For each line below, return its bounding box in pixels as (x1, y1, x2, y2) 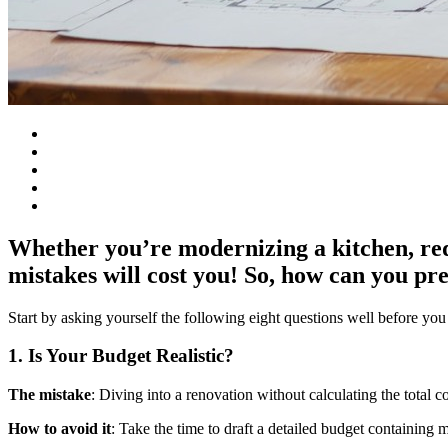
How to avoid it (8, 420, 111, 438)
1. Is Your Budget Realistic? (8, 345, 234, 367)
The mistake (8, 386, 91, 404)
